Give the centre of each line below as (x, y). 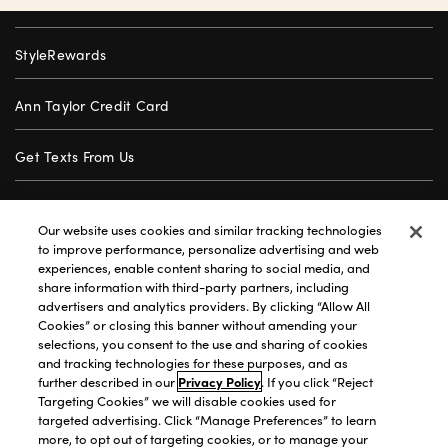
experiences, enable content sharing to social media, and (204, 267)
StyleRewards (60, 53)
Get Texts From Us (75, 155)
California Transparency (317, 428)
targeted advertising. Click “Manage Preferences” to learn (207, 419)
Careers (41, 308)
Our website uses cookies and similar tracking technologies (210, 229)
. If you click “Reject (317, 381)
